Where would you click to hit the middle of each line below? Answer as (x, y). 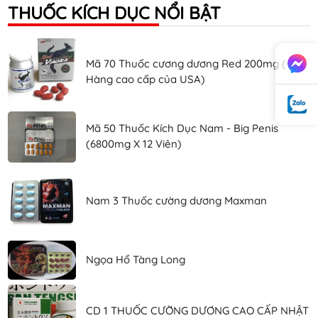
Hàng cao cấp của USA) (146, 79)
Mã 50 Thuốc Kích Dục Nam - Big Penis (182, 128)
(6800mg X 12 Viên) (134, 144)
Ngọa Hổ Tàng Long (136, 259)
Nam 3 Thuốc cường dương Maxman (176, 201)
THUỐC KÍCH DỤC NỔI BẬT (114, 12)
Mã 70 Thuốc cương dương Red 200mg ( (186, 64)
